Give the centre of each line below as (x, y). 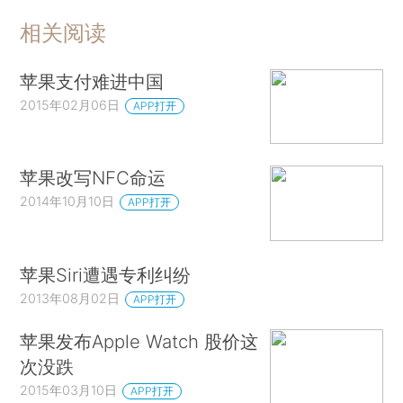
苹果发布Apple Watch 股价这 (139, 342)
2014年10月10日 (67, 201)
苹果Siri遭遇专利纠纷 (106, 274)
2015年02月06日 (70, 104)
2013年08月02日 (70, 298)
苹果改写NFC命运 (93, 178)
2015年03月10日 (69, 390)
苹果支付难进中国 (92, 81)
